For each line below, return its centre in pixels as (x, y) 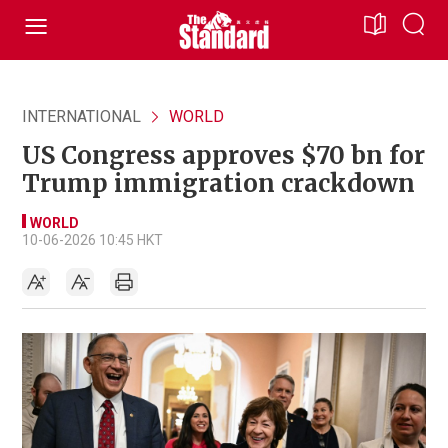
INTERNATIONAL (81, 116)
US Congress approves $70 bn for (223, 155)
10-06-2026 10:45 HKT (92, 240)
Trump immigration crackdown (218, 183)
